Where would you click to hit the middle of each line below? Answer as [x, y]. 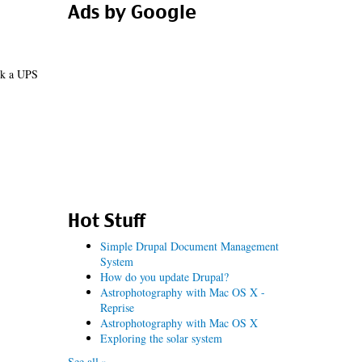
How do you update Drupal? [164, 277]
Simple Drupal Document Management [189, 246]
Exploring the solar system [161, 338]
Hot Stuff [106, 221]
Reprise [117, 307]
